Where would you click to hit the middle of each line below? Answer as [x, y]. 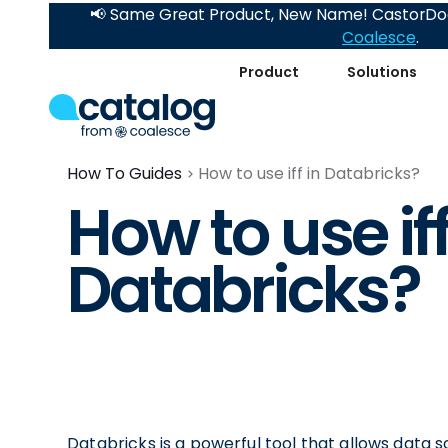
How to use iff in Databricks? [309, 173]
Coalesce [379, 37]
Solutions [381, 71]
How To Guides [125, 173]
